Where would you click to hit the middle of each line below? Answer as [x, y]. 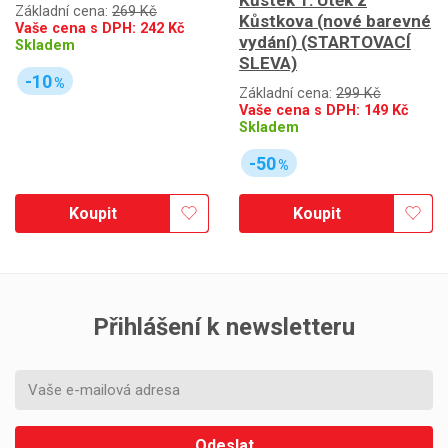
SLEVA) [268, 63]
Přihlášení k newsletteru [224, 326]
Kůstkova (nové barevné [335, 21]
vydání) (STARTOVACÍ [325, 42]
